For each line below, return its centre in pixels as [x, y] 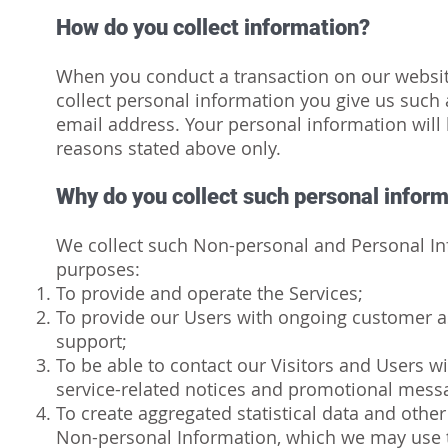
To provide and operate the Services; [209, 293]
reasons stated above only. [168, 148]
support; [91, 341]
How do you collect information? [213, 27]
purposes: [98, 269]
